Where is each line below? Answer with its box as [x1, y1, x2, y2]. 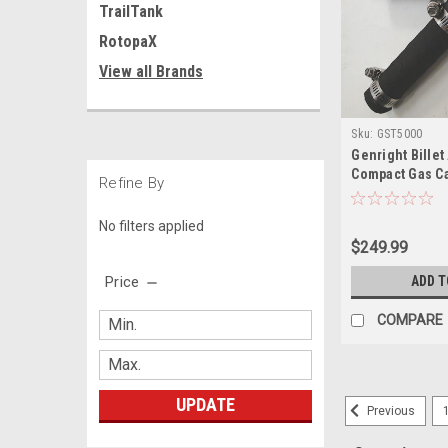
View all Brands [99, 62, 203, 81]
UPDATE [175, 393, 235, 415]
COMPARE [377, 312, 444, 329]
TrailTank [99, 2, 163, 21]
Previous [363, 404, 415, 419]
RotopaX [99, 32, 157, 51]
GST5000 [376, 127, 423, 142]
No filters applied [99, 217, 204, 234]
